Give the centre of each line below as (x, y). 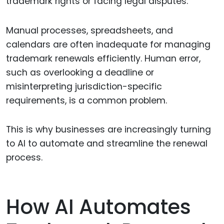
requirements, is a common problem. (86, 100)
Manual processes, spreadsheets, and (89, 30)
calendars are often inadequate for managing (108, 44)
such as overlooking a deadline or (80, 72)
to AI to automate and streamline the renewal (107, 144)
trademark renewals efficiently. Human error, (103, 58)
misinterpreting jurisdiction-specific (84, 86)
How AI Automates (98, 207)
